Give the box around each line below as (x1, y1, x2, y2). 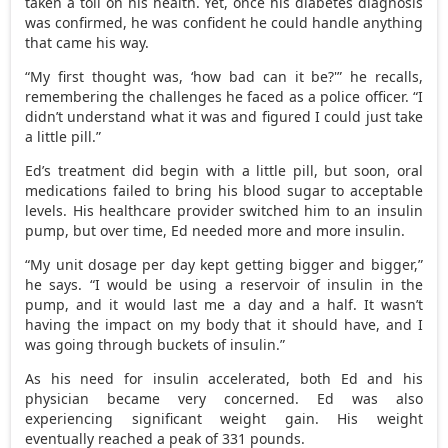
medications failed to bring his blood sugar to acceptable (25, 180, 423, 200)
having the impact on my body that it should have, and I (25, 314, 423, 334)
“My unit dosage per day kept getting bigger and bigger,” (25, 254, 423, 274)
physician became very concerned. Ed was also (25, 388, 423, 408)
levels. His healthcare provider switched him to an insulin (25, 200, 423, 220)
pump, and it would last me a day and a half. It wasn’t (25, 294, 423, 314)
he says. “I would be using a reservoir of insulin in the (25, 274, 423, 294)
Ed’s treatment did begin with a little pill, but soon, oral (25, 160, 423, 180)
